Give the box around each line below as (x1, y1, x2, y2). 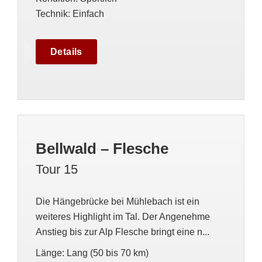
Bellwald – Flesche (36, 140, 168, 157)
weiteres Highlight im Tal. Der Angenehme (36, 212, 210, 222)
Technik (36, 9, 68, 19)
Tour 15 (36, 162, 78, 177)
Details (50, 47, 82, 57)
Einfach (73, 9, 104, 19)
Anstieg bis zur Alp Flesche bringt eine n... (36, 227, 209, 237)
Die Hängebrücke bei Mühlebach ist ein (36, 196, 199, 206)
